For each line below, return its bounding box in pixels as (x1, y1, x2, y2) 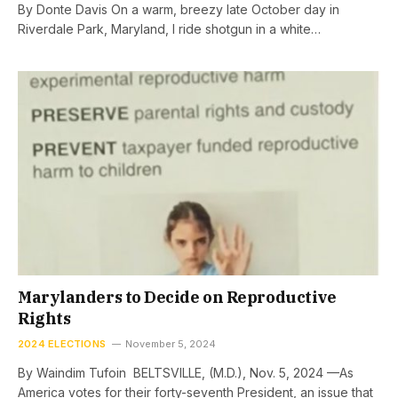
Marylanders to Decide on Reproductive (18, 286, 337, 307)
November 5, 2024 (125, 337, 217, 350)
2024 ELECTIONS (18, 337, 107, 350)
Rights (18, 307, 74, 329)
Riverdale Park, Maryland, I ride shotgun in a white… (18, 21, 321, 36)
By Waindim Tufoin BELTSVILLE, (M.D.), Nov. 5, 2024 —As (18, 364, 354, 380)
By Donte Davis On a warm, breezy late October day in (18, 2, 339, 17)
